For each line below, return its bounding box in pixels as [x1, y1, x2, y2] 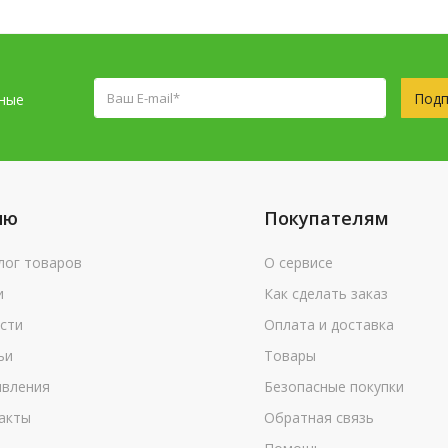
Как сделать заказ [264, 284, 388, 303]
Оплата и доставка [264, 315, 394, 334]
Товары [264, 346, 316, 365]
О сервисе [264, 253, 333, 272]
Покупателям [264, 206, 389, 230]
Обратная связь [264, 408, 374, 427]
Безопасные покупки [264, 377, 404, 396]
